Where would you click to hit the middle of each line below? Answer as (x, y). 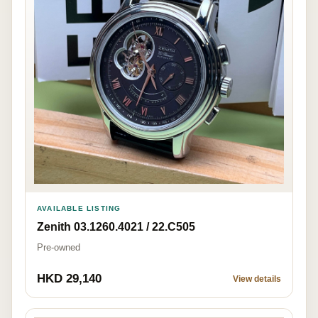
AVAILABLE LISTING (79, 208)
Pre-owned (59, 247)
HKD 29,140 (69, 278)
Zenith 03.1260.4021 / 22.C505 (116, 226)
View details (257, 279)
